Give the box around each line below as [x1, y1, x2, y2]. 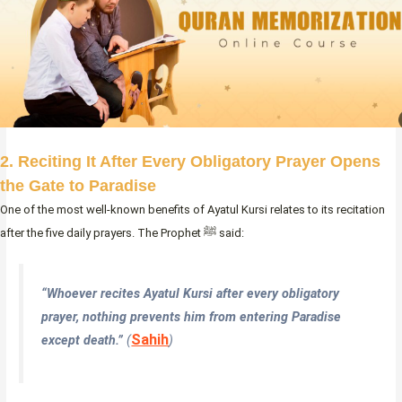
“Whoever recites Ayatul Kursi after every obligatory [41, 286, 340, 301]
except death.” [41, 333, 127, 348]
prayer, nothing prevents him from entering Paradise [41, 310, 342, 325]
